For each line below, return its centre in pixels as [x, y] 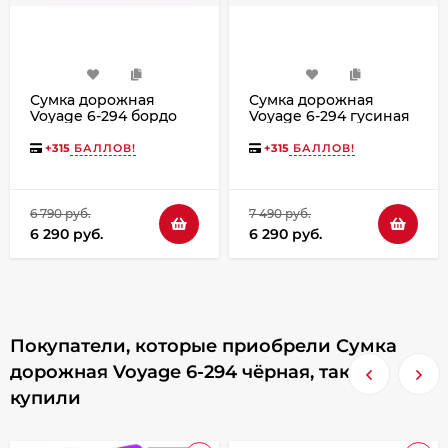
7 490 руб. [280, 214]
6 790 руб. [60, 214]
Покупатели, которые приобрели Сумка [203, 346]
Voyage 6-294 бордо [103, 116]
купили [45, 398]
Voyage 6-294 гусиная [329, 116]
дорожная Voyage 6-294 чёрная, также [193, 372]
